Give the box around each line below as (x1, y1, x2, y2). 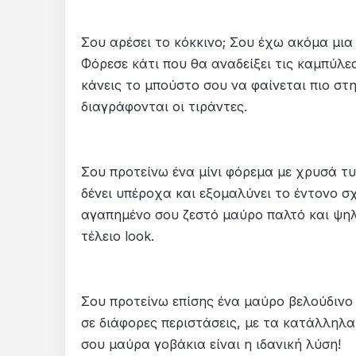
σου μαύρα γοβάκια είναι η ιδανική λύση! (81, 336, 345, 353)
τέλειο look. (81, 228, 158, 245)
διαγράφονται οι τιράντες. (81, 99, 251, 115)
